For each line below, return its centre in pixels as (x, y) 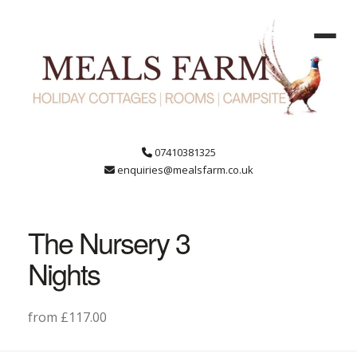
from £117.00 (67, 317)
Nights (64, 273)
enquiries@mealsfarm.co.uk (184, 170)
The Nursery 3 (109, 242)
